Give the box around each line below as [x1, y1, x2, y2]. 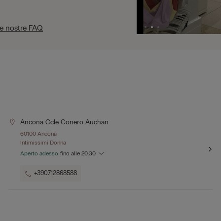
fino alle [60, 150, 82, 157]
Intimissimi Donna [20, 139, 67, 146]
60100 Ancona [20, 130, 57, 137]
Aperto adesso [20, 150, 59, 157]
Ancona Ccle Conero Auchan [20, 118, 109, 126]
